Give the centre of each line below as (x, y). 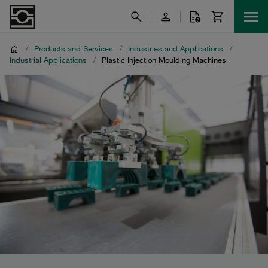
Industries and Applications (176, 48)
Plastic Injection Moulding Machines (164, 60)
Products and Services (74, 48)
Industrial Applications (48, 60)
